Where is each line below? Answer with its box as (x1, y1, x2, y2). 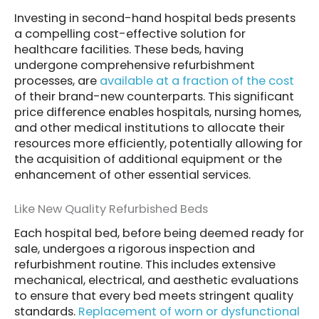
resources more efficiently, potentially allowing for (14, 135, 303, 152)
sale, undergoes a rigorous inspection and (14, 240, 255, 257)
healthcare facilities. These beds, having (14, 41, 244, 58)
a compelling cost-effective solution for (14, 26, 246, 43)
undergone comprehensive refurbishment (14, 57, 255, 74)
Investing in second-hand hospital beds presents (14, 10, 296, 27)
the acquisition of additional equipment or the (14, 151, 282, 168)
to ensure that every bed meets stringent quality (14, 287, 293, 304)
